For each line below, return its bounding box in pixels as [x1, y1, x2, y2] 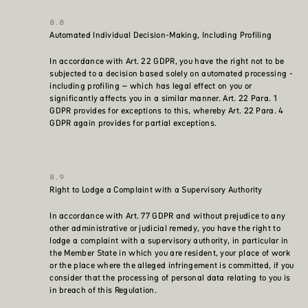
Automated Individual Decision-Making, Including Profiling [49, 29, 272, 41]
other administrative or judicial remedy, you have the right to [49, 222, 280, 234]
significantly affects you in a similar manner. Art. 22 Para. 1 [49, 92, 277, 104]
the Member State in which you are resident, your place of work [49, 247, 290, 259]
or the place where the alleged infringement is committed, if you [49, 259, 294, 272]
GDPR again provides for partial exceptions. [49, 117, 217, 129]
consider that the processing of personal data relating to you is [49, 272, 291, 284]
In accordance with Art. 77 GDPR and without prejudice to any [49, 210, 286, 222]
